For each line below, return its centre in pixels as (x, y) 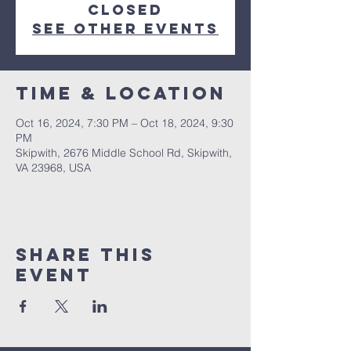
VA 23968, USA (53, 168)
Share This (85, 255)
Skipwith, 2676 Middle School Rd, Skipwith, (124, 153)
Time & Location (121, 93)
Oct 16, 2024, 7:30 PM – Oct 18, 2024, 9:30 (125, 123)
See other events (125, 29)
